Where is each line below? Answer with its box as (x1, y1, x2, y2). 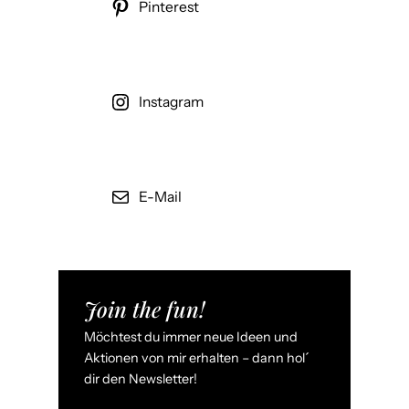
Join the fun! (84, 295, 205, 324)
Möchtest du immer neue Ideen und (84, 329, 298, 346)
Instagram (138, 93, 204, 111)
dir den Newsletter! (84, 371, 197, 388)
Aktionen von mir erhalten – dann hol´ (84, 350, 309, 367)
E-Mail (138, 188, 182, 206)
